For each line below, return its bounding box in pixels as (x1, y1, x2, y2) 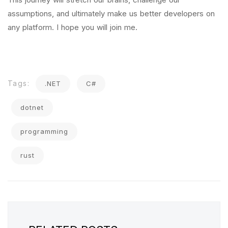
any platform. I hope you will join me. (8, 22, 137, 32)
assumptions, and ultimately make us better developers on (8, 9, 215, 18)
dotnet (20, 103, 44, 111)
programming (20, 127, 68, 135)
